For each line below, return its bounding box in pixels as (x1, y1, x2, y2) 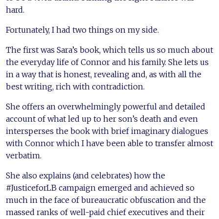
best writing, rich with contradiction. (6, 81, 145, 91)
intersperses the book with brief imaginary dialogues (6, 126, 208, 136)
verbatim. (6, 150, 42, 160)
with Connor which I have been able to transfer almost (6, 138, 213, 148)
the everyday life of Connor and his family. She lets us (6, 57, 209, 67)
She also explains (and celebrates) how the (6, 170, 165, 180)
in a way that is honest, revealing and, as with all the (6, 69, 201, 79)
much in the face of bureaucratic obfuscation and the (6, 195, 206, 205)
